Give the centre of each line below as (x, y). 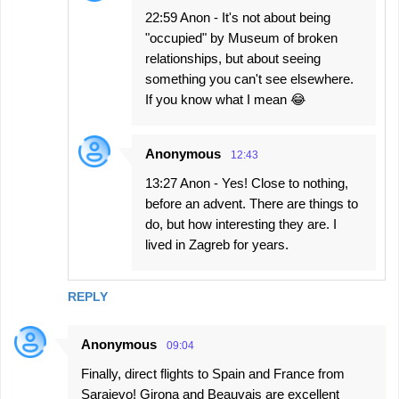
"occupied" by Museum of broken (241, 37)
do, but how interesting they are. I (241, 224)
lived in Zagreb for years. (217, 244)
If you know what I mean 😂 (226, 99)
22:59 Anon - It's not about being (238, 17)
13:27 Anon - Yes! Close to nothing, (247, 183)
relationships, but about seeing (233, 58)
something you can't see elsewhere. (249, 78)
